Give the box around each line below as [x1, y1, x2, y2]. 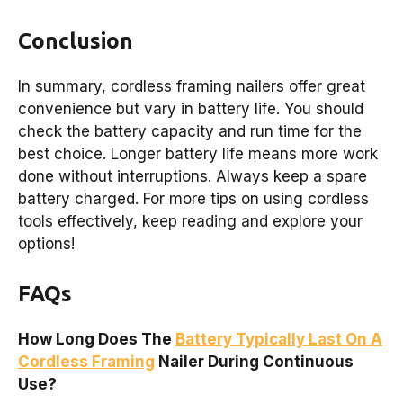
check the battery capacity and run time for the [18, 121, 362, 140]
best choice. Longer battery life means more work [18, 144, 378, 163]
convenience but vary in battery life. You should [18, 99, 363, 118]
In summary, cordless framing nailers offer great [18, 76, 365, 95]
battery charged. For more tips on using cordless [18, 189, 369, 208]
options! [18, 234, 75, 253]
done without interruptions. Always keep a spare [18, 166, 367, 185]
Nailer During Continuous [155, 353, 354, 372]
